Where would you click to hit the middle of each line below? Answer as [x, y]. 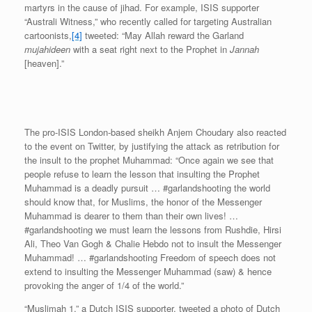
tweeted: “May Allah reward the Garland [163, 36]
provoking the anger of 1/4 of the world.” [104, 286]
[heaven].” [44, 63]
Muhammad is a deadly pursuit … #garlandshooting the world [147, 188]
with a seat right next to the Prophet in [150, 49]
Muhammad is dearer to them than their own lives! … [131, 216]
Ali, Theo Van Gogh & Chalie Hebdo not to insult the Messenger [153, 244]
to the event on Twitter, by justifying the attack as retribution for [152, 146]
